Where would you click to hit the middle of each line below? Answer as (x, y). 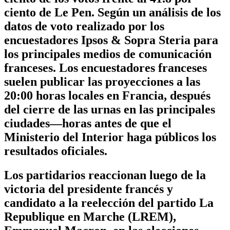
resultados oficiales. (56, 151)
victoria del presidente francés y (89, 189)
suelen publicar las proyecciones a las (102, 82)
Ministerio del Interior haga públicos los (110, 137)
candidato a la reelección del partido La (109, 203)
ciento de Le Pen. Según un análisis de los (112, 13)
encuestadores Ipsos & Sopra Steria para (111, 40)
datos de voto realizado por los (84, 26)
